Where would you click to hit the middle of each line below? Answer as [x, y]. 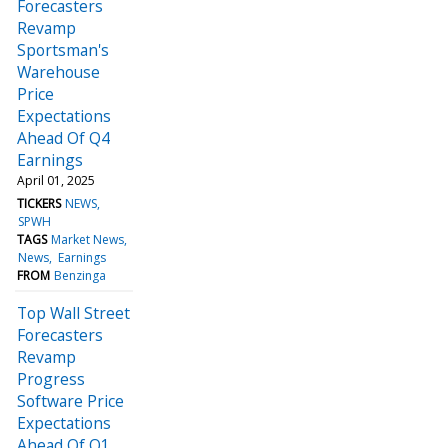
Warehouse [58, 71]
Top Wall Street [73, 312]
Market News [88, 239]
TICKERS [39, 203]
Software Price [70, 400]
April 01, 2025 [56, 180]
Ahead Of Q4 [63, 137]
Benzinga [80, 275]
